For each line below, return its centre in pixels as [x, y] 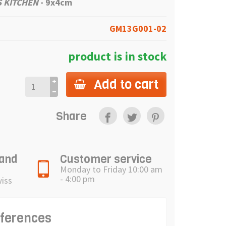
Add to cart [126, 84]
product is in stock [117, 56]
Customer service [106, 159]
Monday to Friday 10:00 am [111, 169]
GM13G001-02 [138, 28]
